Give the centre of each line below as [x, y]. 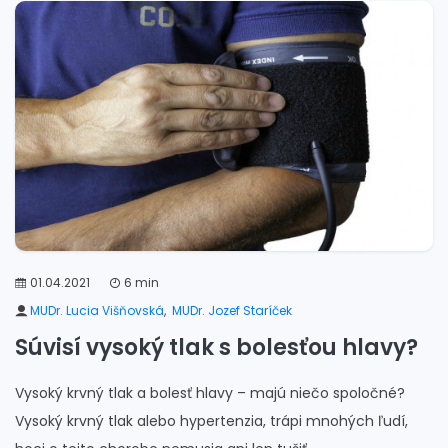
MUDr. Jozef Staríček [232, 310]
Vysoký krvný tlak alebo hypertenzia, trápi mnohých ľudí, [211, 420]
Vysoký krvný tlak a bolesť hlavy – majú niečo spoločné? [210, 392]
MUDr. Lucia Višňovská [97, 310]
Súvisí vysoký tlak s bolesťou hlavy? [216, 347]
